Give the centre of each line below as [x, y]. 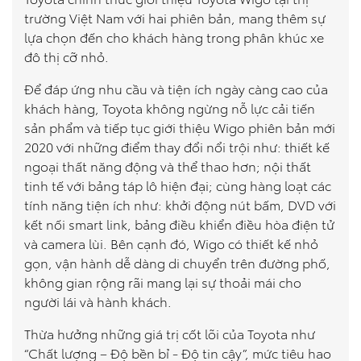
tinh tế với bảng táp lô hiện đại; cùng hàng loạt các [178, 185]
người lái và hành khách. [98, 301]
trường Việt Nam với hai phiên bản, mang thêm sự [175, 17]
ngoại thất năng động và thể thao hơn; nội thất [168, 166]
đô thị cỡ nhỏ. [66, 56]
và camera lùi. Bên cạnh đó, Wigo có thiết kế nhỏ [171, 243]
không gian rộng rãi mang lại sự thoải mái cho [163, 282]
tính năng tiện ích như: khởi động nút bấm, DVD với [180, 204]
